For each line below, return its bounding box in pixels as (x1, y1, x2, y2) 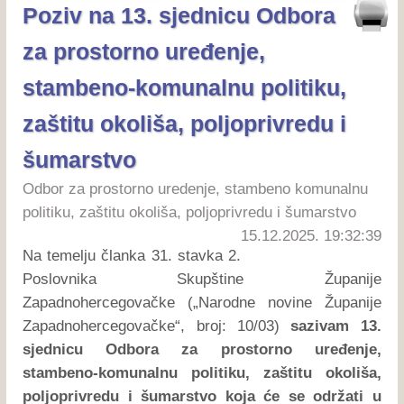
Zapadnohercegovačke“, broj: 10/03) (23, 317, 291, 335)
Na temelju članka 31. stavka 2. (23, 246, 241, 264)
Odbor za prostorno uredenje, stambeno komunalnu (23, 180, 369, 198)
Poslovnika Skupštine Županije (23, 270, 381, 288)
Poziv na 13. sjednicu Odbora (23, 3, 336, 29)
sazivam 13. (290, 317, 381, 335)
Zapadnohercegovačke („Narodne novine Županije (23, 293, 381, 311)
